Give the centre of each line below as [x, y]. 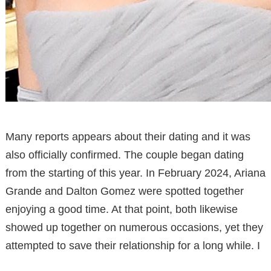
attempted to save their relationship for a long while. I [133, 245]
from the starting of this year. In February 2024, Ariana [135, 173]
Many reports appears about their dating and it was [128, 136]
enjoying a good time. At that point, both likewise [122, 209]
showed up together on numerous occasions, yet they [134, 227]
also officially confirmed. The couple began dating [125, 155]
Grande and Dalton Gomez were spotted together [125, 191]
